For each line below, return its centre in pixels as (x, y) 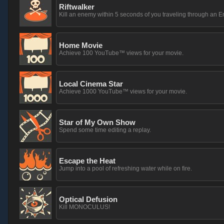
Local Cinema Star (91, 84)
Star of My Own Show (97, 122)
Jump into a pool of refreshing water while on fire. (125, 168)
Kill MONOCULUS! (84, 207)
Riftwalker (77, 7)
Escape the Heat (87, 161)
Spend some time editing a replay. (105, 130)
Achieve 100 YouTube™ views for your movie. (121, 53)
